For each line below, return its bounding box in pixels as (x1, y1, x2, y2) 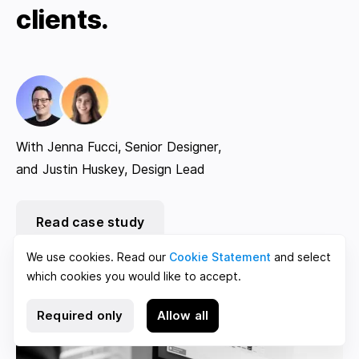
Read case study (36, 215, 144, 231)
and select (271, 251, 331, 264)
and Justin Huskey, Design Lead (16, 162, 205, 178)
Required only (37, 309, 123, 323)
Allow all (156, 309, 209, 323)
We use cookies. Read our (26, 251, 169, 264)
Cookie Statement (169, 251, 271, 264)
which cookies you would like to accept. (26, 270, 241, 283)
